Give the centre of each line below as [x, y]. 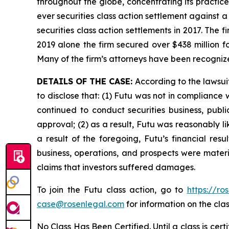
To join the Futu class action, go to [112, 190]
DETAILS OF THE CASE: [86, 82]
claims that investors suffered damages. [116, 167]
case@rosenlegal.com [81, 204]
